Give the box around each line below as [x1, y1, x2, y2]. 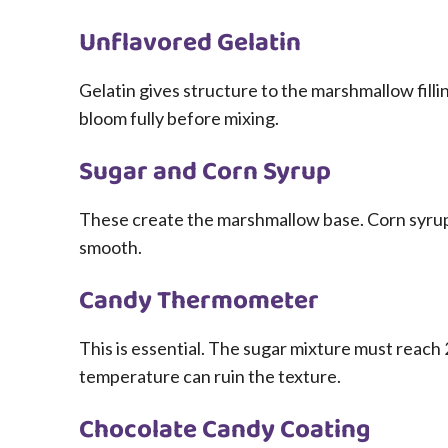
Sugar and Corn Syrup [79, 151, 331, 194]
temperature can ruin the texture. [79, 365, 341, 388]
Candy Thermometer [79, 280, 319, 323]
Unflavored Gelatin [79, 22, 301, 65]
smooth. [79, 236, 142, 259]
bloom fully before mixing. [79, 107, 279, 130]
